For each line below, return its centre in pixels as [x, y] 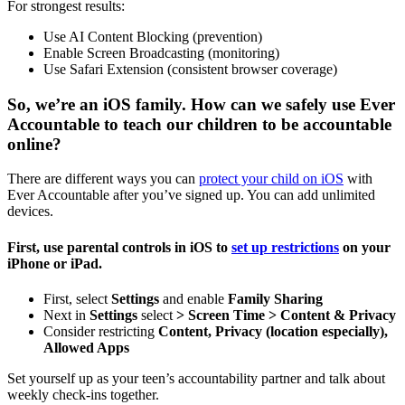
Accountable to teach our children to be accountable [199, 124]
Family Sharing [275, 298]
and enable [193, 298]
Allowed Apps [86, 347]
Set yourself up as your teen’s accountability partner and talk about [196, 378]
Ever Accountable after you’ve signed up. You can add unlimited [191, 195]
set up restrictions [285, 247]
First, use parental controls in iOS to [119, 247]
